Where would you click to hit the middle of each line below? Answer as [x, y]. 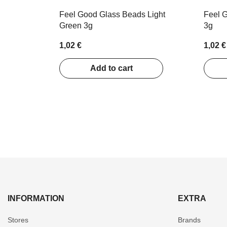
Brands [189, 220]
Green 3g [76, 26]
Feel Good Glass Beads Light [112, 14]
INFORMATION [36, 199]
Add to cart [111, 68]
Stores [18, 220]
